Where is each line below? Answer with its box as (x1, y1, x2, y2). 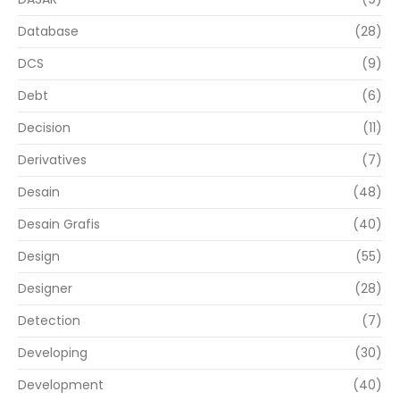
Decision (18, 119, 71, 137)
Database (18, 22, 79, 41)
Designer (18, 279, 72, 298)
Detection (18, 312, 80, 330)
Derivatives (18, 151, 87, 170)
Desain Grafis (18, 215, 100, 234)
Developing (18, 344, 87, 362)
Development (18, 376, 104, 395)
